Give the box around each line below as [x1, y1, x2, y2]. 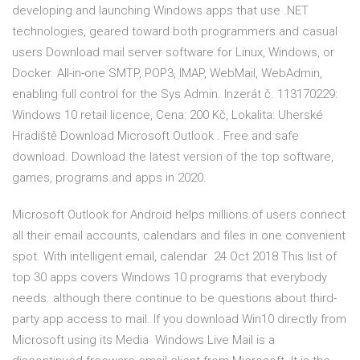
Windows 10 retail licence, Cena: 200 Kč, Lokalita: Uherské [12, 108, 323, 123]
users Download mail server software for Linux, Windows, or [12, 45, 334, 60]
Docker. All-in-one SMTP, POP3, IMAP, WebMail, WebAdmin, [12, 66, 322, 81]
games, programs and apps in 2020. [12, 170, 207, 186]
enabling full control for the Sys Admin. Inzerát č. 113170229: [12, 87, 337, 102]
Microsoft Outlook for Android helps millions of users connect [12, 207, 346, 223]
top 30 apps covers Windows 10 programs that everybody [12, 270, 327, 285]
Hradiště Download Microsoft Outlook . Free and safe [12, 129, 299, 144]
